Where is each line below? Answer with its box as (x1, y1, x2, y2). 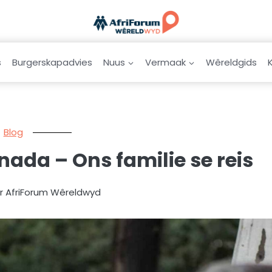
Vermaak (145, 56, 186, 69)
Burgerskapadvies (12, 56, 92, 69)
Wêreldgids (206, 56, 257, 69)
